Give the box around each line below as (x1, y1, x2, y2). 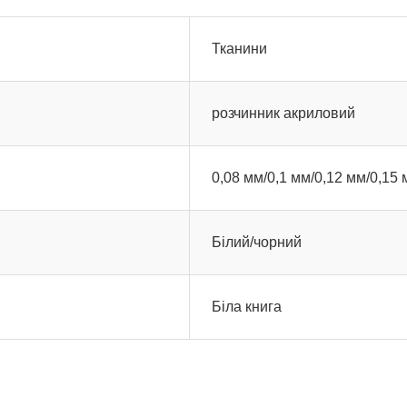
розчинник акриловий (212, 105, 355, 121)
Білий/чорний (212, 234, 302, 250)
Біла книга (212, 299, 282, 314)
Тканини (212, 41, 267, 56)
